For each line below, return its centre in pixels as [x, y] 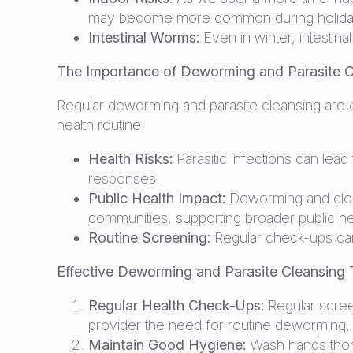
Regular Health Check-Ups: [176, 305]
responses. [124, 178]
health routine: [101, 125]
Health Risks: [130, 159]
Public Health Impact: [157, 198]
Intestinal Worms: [144, 37]
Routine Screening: [149, 238]
